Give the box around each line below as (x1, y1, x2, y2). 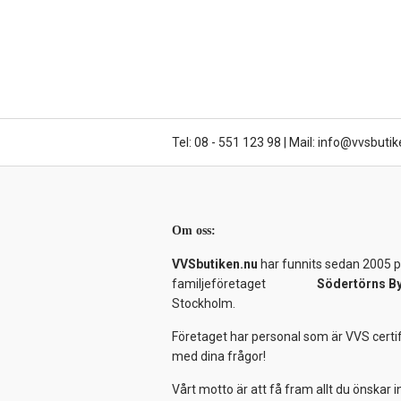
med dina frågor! (172, 349, 266, 363)
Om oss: (172, 224, 216, 237)
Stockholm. (172, 296, 235, 311)
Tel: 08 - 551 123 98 (172, 135, 281, 149)
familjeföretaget (172, 277, 317, 291)
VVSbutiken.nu (172, 257, 258, 271)
